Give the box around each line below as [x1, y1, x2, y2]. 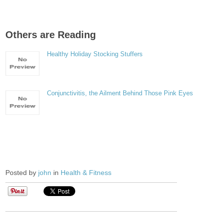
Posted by [5, 169, 39, 176]
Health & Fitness [61, 169, 112, 176]
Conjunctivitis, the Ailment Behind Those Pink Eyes [47, 89, 194, 97]
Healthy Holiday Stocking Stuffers [47, 50, 143, 58]
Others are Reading [5, 29, 96, 40]
